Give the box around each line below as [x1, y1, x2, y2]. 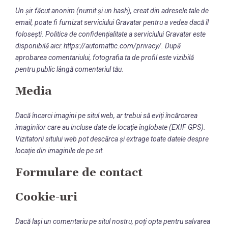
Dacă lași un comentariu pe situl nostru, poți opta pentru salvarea [15, 217, 210, 225]
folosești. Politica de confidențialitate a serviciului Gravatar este [15, 30, 206, 38]
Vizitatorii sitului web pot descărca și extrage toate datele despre [15, 135, 209, 143]
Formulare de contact [15, 166, 142, 180]
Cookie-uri [15, 190, 77, 205]
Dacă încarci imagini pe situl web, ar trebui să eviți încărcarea [15, 111, 197, 120]
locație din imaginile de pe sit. [15, 147, 104, 155]
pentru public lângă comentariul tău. [15, 65, 124, 73]
